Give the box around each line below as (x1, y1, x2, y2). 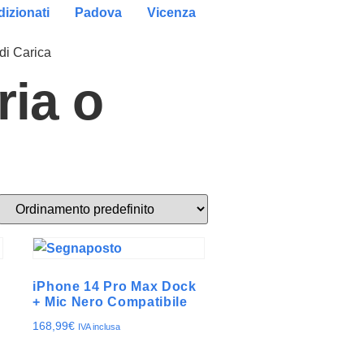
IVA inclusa (78, 322, 121, 331)
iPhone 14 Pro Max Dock (32, 279, 197, 293)
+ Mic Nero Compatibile (32, 295, 188, 309)
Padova (75, 6, 122, 19)
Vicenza (147, 6, 196, 19)
